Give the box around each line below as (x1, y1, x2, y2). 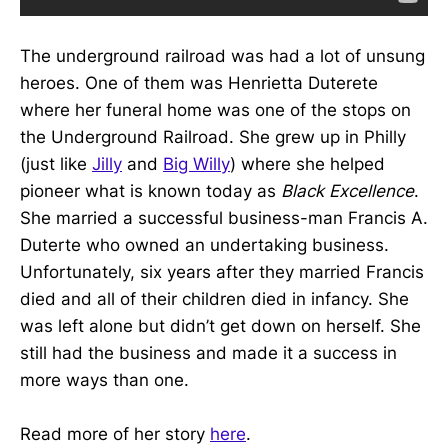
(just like (20, 154, 92, 175)
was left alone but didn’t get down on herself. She (20, 316, 421, 337)
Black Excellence (281, 181, 414, 202)
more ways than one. (20, 370, 189, 391)
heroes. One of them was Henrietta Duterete (20, 73, 378, 94)
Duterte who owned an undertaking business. (20, 235, 389, 256)
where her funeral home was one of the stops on (20, 100, 411, 121)
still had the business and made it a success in (20, 343, 397, 364)
